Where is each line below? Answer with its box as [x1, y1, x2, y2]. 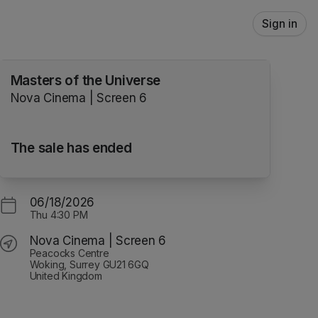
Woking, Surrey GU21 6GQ [29, 258, 149, 270]
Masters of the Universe [10, 72, 161, 89]
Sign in [262, 17, 297, 31]
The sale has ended [10, 139, 132, 156]
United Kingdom [29, 269, 102, 282]
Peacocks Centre [29, 246, 109, 259]
